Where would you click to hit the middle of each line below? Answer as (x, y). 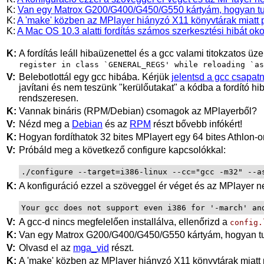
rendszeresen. (49, 98)
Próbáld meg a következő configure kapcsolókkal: (122, 150)
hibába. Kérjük (139, 77)
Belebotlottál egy (55, 77)
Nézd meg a (45, 124)
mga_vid (91, 247)
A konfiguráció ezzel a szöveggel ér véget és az (119, 186)
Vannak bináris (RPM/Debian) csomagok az (111, 111)
